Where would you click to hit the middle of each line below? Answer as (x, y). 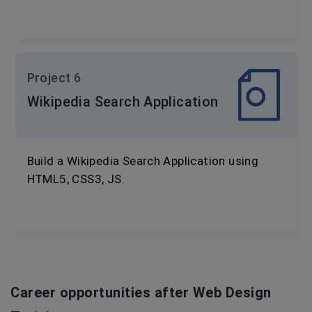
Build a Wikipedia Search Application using (143, 161)
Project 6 (54, 78)
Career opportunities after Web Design (141, 292)
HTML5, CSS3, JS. (76, 179)
